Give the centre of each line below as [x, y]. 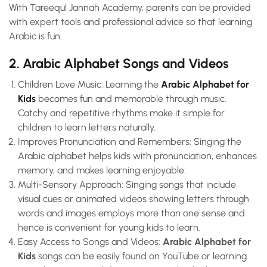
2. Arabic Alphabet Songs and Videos [119, 64]
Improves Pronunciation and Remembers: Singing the [130, 142]
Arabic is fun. [35, 36]
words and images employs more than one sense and [131, 213]
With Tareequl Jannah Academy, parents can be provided [130, 8]
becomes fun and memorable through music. [131, 99]
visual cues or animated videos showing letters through [133, 199]
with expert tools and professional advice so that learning [131, 22]
